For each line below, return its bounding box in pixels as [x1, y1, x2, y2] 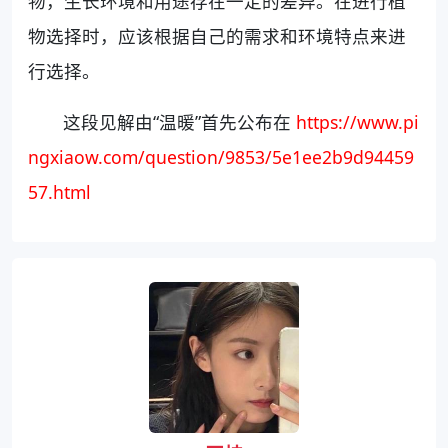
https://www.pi [296, 110, 420, 135]
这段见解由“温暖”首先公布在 [63, 110, 297, 135]
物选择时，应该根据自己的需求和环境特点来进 [28, 24, 406, 49]
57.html [28, 180, 91, 205]
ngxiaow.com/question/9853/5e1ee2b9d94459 [28, 145, 414, 170]
